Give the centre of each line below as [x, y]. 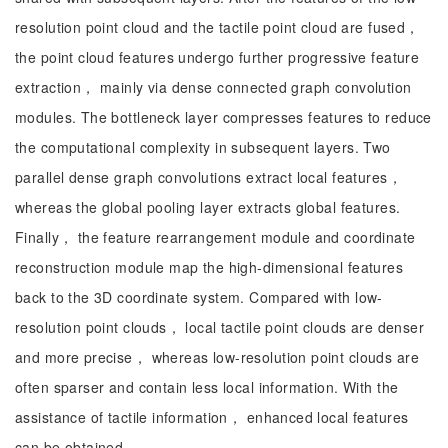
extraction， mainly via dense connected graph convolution [213, 87]
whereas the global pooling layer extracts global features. [208, 207]
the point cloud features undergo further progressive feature [217, 57]
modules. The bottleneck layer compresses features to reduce [223, 117]
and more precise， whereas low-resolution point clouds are [217, 357]
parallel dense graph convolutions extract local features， [208, 177]
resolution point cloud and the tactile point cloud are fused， [217, 27]
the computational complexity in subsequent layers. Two [203, 147]
